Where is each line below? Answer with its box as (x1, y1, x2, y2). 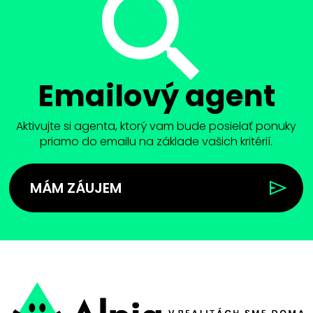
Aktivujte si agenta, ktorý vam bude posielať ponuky (16, 117, 297, 134)
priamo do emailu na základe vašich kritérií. (40, 133, 273, 150)
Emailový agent (37, 75, 275, 117)
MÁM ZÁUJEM (30, 177, 122, 198)
